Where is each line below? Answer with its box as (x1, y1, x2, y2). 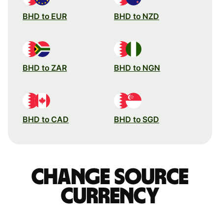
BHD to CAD (23, 114, 69, 124)
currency (60, 185, 160, 208)
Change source (31, 165, 189, 189)
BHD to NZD (114, 11, 160, 21)
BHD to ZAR (23, 62, 67, 73)
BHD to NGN (114, 62, 161, 73)
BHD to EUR (23, 11, 67, 21)
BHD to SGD (114, 114, 160, 124)
